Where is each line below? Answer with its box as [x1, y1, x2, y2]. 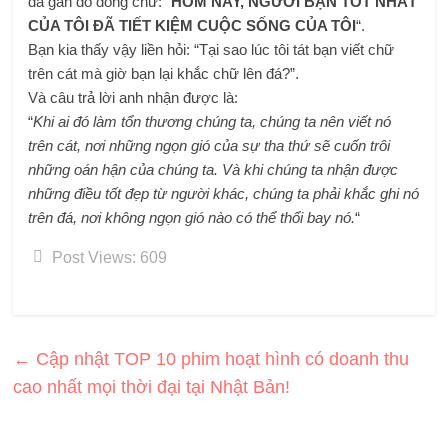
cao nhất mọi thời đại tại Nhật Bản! [13, 376, 291, 397]
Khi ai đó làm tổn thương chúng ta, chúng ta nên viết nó [33, 112, 392, 130]
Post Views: [52, 248, 137, 266]
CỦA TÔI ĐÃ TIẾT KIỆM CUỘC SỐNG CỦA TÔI [28, 16, 357, 34]
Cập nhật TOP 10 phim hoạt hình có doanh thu [31, 348, 410, 369]
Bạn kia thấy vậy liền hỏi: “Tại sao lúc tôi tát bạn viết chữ [28, 40, 395, 58]
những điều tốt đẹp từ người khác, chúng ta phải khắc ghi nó [28, 184, 420, 202]
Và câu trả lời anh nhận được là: [28, 88, 239, 106]
